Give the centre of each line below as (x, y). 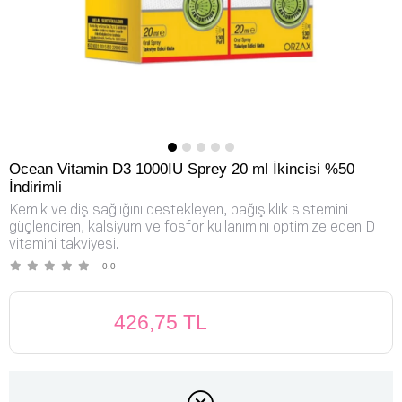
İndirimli (35, 188)
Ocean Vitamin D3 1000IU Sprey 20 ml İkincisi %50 (182, 170)
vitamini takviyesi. (64, 244)
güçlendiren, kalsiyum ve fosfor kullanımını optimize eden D (192, 227)
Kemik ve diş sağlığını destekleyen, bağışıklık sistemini (179, 210)
